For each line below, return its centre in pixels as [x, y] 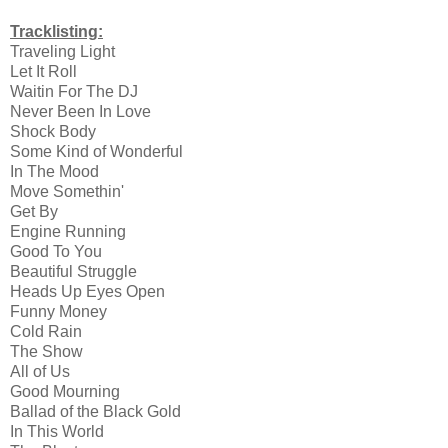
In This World [57, 431]
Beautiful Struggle [73, 271]
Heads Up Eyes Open [87, 291]
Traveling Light [62, 51]
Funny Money [58, 311]
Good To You [56, 251]
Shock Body [53, 131]
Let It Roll [43, 71]
